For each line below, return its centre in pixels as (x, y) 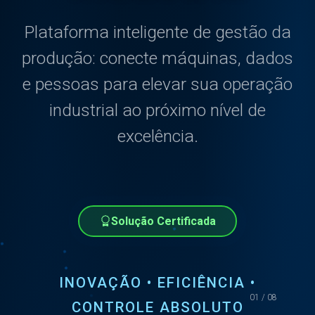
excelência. (157, 136)
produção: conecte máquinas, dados (157, 58)
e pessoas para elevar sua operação (157, 84)
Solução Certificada (163, 221)
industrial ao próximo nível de (157, 110)
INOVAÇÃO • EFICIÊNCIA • (157, 283)
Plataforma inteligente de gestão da (157, 32)
